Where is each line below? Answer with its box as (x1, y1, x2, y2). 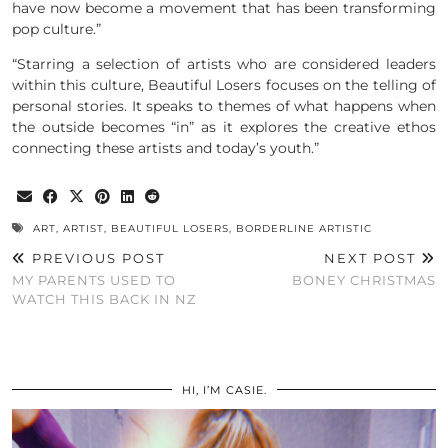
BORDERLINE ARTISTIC (236, 222, 372, 236)
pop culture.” (12, 20, 101, 39)
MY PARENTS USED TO (12, 272, 176, 289)
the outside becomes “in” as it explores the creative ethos (12, 118, 436, 137)
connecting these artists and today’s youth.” (12, 139, 319, 158)
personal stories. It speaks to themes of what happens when (12, 97, 436, 116)
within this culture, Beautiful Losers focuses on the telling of (12, 76, 436, 95)
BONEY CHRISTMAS (292, 272, 436, 289)
